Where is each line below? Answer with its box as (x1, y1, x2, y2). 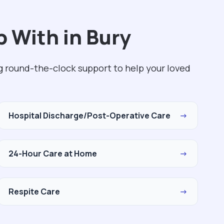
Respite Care (8, 186, 60, 197)
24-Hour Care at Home (8, 148, 97, 159)
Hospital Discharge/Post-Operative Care (8, 110, 170, 121)
